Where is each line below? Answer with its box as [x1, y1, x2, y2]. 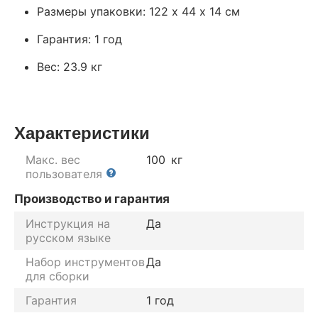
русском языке [26, 230, 111, 245]
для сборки [26, 268, 89, 283]
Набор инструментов [26, 254, 145, 269]
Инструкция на [26, 216, 110, 231]
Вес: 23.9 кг [37, 59, 102, 74]
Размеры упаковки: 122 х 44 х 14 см [37, 4, 240, 18]
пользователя [26, 166, 102, 181]
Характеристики [14, 119, 150, 144]
